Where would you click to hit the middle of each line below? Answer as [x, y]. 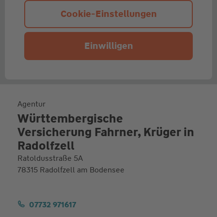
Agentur [31, 104]
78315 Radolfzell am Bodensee [71, 170]
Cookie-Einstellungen [108, 14]
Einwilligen [108, 46]
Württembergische [70, 118]
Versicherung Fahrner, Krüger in [106, 132]
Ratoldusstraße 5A [50, 158]
